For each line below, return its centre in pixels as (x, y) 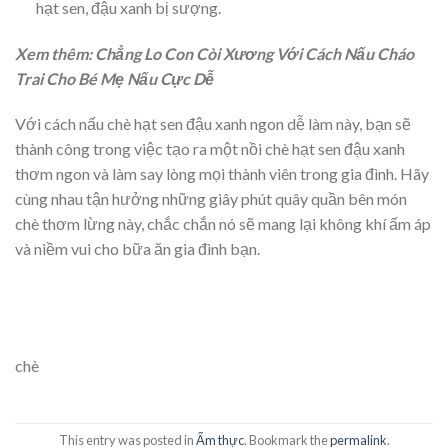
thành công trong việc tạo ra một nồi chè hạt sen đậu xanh (210, 149)
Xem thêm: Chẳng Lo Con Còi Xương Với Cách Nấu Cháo (214, 53)
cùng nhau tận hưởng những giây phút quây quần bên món (211, 199)
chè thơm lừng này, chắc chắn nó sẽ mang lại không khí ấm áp (223, 224)
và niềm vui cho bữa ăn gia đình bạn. (137, 249)
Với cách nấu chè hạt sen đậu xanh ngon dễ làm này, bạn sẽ (213, 124)
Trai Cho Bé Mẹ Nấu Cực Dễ (114, 78)
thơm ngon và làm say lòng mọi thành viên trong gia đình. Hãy (222, 174)
